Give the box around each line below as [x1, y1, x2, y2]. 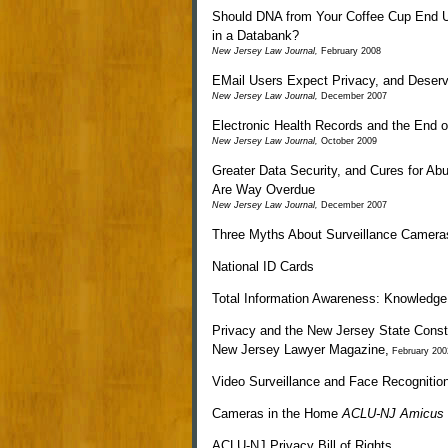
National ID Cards [212, 259, 314, 274]
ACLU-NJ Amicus [342, 406, 444, 421]
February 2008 [318, 46, 381, 56]
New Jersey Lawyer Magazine [212, 342, 385, 357]
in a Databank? [212, 28, 299, 43]
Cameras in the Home [212, 406, 342, 421]
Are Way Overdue [212, 182, 315, 197]
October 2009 [318, 136, 377, 146]
